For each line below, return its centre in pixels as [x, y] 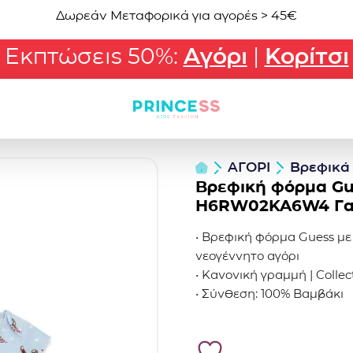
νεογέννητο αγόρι [247, 256]
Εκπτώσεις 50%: [94, 56]
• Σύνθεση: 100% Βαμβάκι [269, 294]
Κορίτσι [307, 56]
